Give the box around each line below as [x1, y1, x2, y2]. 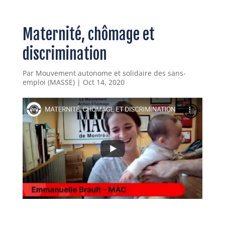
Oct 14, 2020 [82, 77, 125, 87]
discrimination [22, 45, 107, 63]
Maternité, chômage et [22, 25, 155, 44]
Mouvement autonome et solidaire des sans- [35, 68, 186, 78]
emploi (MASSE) [22, 77, 75, 87]
